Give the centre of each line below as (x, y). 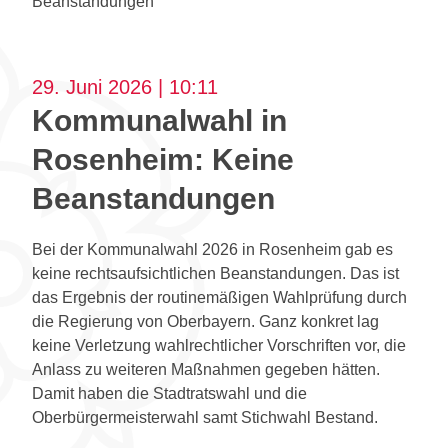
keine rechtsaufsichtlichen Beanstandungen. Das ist (215, 274)
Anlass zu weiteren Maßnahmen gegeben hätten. (206, 370)
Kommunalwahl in (159, 120)
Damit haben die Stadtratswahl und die (169, 394)
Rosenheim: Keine (163, 159)
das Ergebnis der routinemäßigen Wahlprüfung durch (219, 298)
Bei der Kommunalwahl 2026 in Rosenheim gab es (212, 250)
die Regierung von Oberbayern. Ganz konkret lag (205, 322)
